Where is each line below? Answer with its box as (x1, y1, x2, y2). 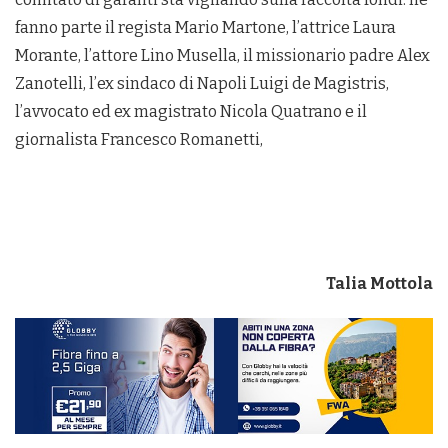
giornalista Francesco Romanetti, (15, 130, 263, 150)
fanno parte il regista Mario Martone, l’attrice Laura (15, 18, 396, 38)
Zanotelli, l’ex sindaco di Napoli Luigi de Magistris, (15, 74, 389, 94)
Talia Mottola (326, 274, 433, 294)
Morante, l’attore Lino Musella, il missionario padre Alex (15, 46, 430, 66)
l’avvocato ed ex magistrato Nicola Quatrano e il (15, 102, 367, 122)
